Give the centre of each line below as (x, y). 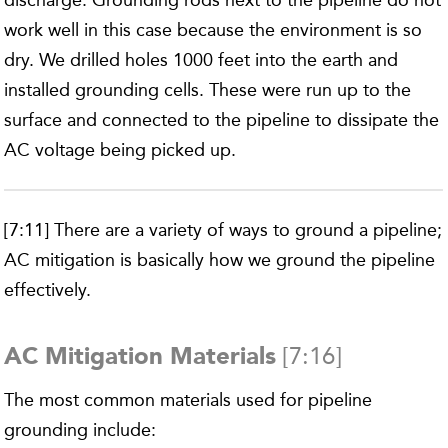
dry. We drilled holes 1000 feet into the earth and (201, 60)
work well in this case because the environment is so (213, 30)
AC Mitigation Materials (140, 358)
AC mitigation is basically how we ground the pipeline (220, 260)
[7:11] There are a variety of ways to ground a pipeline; (223, 230)
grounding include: (80, 430)
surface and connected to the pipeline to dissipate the (222, 120)
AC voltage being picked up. (120, 150)
